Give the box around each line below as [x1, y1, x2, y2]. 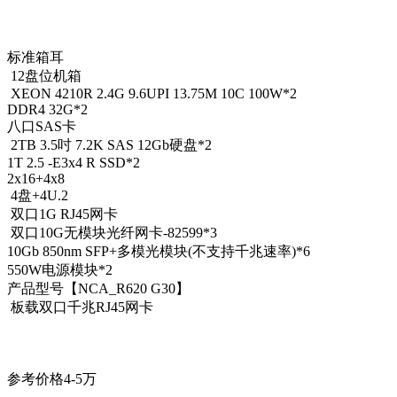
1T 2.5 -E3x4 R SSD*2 [7, 155, 140, 171]
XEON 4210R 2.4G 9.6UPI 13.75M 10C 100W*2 [7, 86, 297, 102]
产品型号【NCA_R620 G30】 [7, 281, 190, 297]
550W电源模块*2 [7, 262, 113, 278]
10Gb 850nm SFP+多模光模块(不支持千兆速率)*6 [7, 244, 310, 260]
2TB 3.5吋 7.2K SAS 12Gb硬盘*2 [7, 137, 212, 153]
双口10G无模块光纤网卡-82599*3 [7, 225, 217, 241]
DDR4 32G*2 [7, 102, 88, 118]
